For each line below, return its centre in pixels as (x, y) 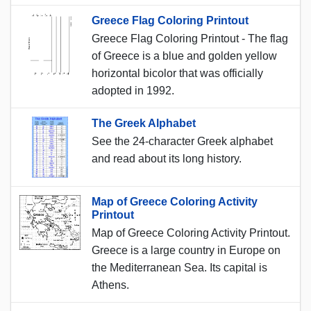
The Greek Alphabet (144, 123)
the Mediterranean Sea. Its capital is (179, 267)
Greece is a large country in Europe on (186, 250)
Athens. (110, 285)
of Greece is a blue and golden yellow (184, 56)
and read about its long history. (167, 158)
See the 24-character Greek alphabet (182, 141)
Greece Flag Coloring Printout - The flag (190, 38)
